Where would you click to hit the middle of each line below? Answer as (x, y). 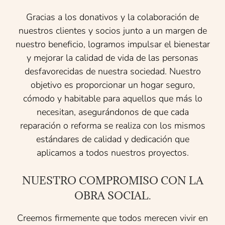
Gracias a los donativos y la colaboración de (113, 17)
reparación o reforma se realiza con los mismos (113, 125)
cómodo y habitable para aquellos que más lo (113, 98)
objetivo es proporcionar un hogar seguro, (113, 85)
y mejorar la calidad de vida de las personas (113, 58)
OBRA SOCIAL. (113, 195)
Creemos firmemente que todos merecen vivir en (113, 218)
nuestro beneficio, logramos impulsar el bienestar (113, 44)
